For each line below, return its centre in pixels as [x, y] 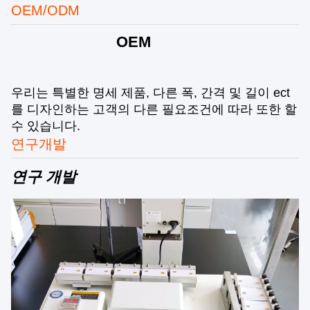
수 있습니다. [47, 126]
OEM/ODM [45, 11]
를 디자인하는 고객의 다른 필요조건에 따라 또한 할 [154, 110]
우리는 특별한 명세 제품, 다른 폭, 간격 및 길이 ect [151, 93]
